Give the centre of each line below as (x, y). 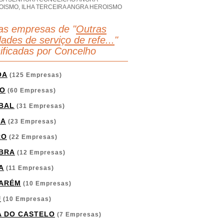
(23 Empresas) (31, 121)
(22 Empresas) (32, 137)
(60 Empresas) (31, 90)
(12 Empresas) (40, 152)
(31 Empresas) (40, 106)
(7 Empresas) (78, 214)
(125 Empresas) (35, 75)
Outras (91, 29)
